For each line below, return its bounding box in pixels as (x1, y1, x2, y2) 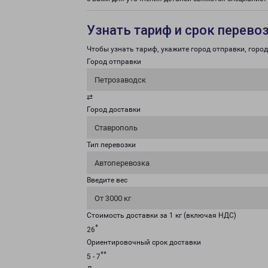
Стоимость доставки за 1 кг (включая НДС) (87, 211, 236, 220)
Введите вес (87, 176, 127, 184)
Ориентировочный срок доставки (87, 238, 201, 246)
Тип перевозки (87, 141, 136, 149)
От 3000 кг (95, 194, 131, 203)
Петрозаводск (95, 75, 146, 84)
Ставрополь (95, 123, 138, 132)
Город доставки (87, 105, 141, 114)
